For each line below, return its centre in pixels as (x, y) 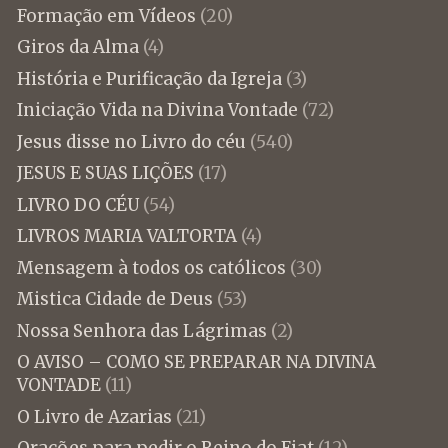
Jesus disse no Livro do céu (131, 141)
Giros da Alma (77, 47)
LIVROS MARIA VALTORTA (126, 236)
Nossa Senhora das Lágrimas (141, 330)
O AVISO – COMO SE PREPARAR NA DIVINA (196, 362)
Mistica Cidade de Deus (114, 299)
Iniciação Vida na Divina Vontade (157, 110)
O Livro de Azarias (94, 416)
